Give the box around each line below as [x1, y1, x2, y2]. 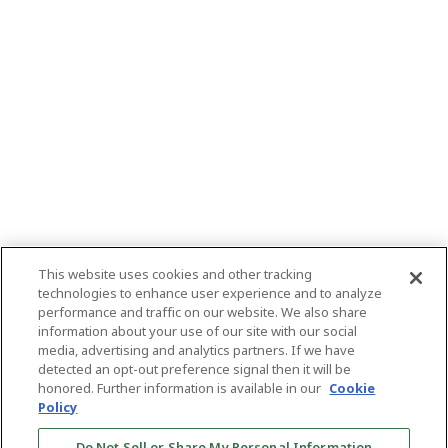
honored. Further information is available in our [38, 379, 325, 399]
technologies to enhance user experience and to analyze [38, 284, 383, 304]
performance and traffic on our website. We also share [38, 303, 368, 323]
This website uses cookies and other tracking [38, 265, 313, 285]
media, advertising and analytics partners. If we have [38, 341, 356, 361]
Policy [38, 398, 78, 418]
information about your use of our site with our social [38, 322, 358, 342]
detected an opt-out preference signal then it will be [38, 360, 352, 380]
